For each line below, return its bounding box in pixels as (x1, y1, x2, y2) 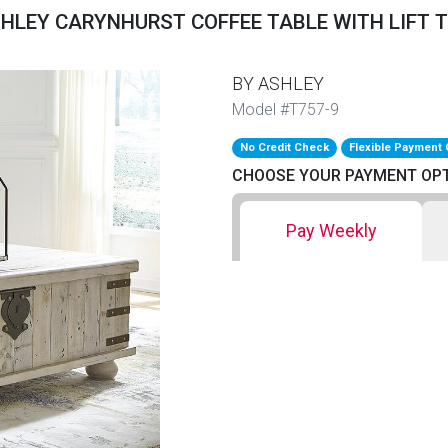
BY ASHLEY (232, 72, 324, 94)
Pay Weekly (285, 219, 377, 241)
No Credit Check (240, 140, 329, 154)
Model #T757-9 (232, 99, 339, 119)
